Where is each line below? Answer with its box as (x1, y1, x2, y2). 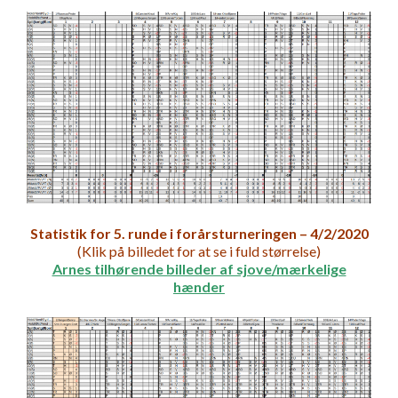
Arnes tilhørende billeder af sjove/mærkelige (52, 260, 346, 278)
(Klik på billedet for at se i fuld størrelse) (77, 243, 321, 260)
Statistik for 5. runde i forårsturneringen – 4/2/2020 (29, 225, 369, 243)
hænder (173, 278, 225, 296)
